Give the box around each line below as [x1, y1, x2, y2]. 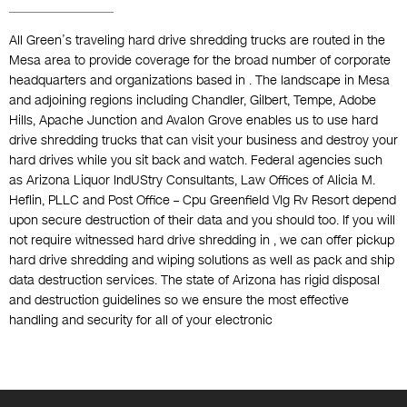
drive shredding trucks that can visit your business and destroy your [9, 132, 398, 150]
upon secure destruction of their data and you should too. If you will [9, 212, 395, 230]
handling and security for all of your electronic [9, 312, 273, 330]
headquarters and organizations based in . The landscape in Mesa [9, 72, 390, 90]
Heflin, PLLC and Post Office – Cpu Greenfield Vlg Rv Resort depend [9, 192, 396, 210]
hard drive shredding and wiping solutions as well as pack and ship [9, 252, 394, 270]
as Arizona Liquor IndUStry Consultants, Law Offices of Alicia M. [9, 172, 375, 190]
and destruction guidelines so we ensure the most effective [9, 292, 349, 310]
